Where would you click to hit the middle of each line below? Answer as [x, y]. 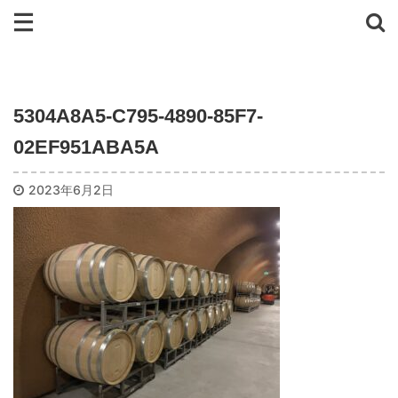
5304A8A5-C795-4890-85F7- [138, 116]
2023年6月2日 [71, 190]
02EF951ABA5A [86, 147]
